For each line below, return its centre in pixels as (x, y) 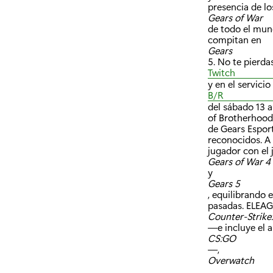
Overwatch (231, 260)
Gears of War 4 (239, 161)
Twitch (222, 72)
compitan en (235, 39)
